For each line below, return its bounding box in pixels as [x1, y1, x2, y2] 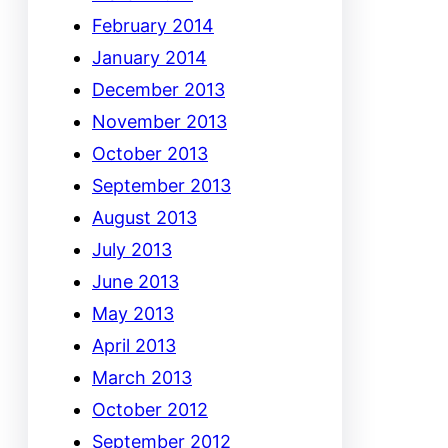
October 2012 [92, 399, 208, 421]
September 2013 [92, 175, 231, 197]
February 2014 [92, 15, 214, 37]
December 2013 [92, 79, 225, 101]
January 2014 [92, 47, 207, 69]
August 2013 [92, 207, 197, 229]
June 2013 [92, 271, 179, 293]
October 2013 [92, 143, 208, 165]
